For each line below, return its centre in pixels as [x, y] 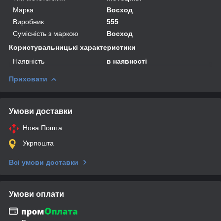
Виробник [28, 21]
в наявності [127, 61]
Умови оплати [37, 194]
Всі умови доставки [44, 162]
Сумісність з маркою [46, 33]
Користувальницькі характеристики [72, 47]
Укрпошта [38, 143]
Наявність [29, 61]
